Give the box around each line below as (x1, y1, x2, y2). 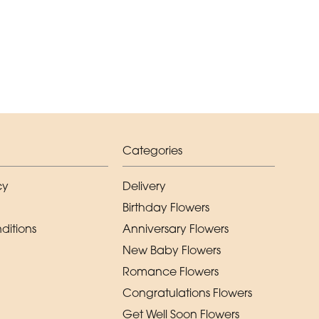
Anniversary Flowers (122, 221, 229, 236)
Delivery (122, 178, 166, 193)
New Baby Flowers (122, 242, 221, 257)
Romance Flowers (122, 263, 219, 278)
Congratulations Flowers (122, 285, 252, 300)
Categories (122, 142, 182, 157)
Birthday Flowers (122, 199, 209, 214)
